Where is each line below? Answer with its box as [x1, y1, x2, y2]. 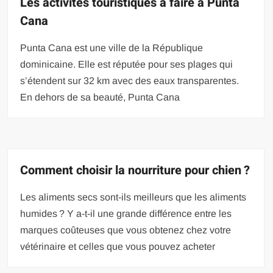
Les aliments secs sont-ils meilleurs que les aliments [20, 191, 247, 202]
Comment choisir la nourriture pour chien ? [20, 161, 250, 179]
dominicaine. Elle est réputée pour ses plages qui [20, 58, 233, 69]
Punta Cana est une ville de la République [20, 42, 204, 53]
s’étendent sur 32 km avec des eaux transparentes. [20, 75, 239, 86]
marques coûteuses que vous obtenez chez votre [20, 224, 232, 235]
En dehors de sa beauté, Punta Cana [20, 91, 180, 102]
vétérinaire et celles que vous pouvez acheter [20, 241, 216, 252]
